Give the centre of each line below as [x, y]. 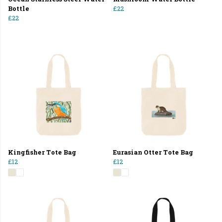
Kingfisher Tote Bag [42, 152]
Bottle [19, 8]
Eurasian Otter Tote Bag [153, 152]
